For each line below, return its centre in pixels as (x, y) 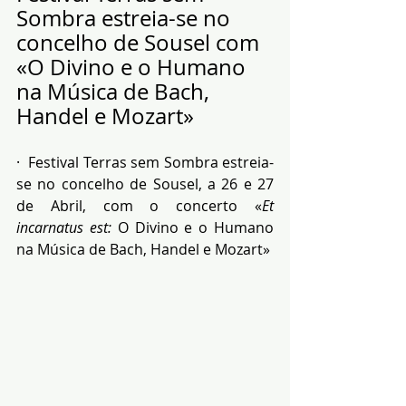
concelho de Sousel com (140, 43)
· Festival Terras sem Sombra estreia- (145, 162)
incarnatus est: (64, 227)
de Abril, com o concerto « (139, 206)
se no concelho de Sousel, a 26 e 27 (145, 184)
